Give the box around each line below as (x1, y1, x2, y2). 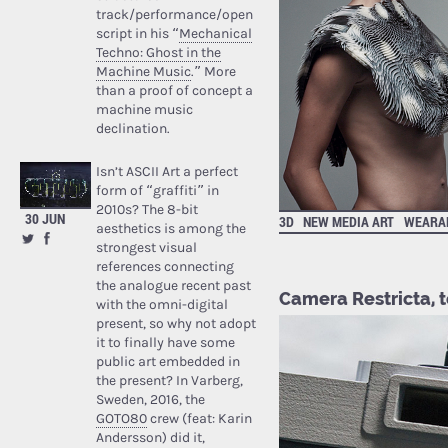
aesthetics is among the (95, 219, 246, 237)
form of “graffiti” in (95, 181, 219, 199)
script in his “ (95, 24, 179, 42)
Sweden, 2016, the (95, 390, 205, 408)
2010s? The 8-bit (95, 200, 198, 218)
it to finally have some (95, 333, 235, 351)
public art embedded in (95, 352, 240, 370)
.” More (190, 62, 236, 80)
